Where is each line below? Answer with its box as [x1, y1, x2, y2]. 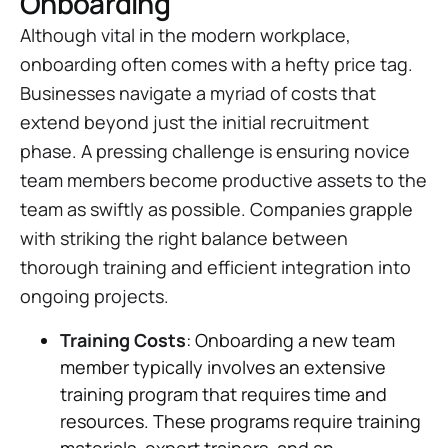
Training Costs [60, 328, 186, 352]
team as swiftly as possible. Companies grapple [20, 197, 413, 221]
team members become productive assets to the [20, 168, 427, 192]
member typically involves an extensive [60, 355, 386, 379]
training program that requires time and [60, 382, 387, 406]
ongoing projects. [20, 284, 169, 308]
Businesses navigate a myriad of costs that [20, 81, 376, 105]
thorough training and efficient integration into [20, 255, 411, 279]
